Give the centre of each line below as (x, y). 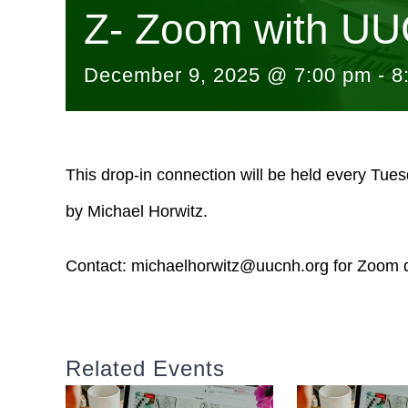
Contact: (98, 265)
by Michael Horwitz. (137, 211)
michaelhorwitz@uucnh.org (230, 265)
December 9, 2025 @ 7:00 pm (228, 75)
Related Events (145, 368)
